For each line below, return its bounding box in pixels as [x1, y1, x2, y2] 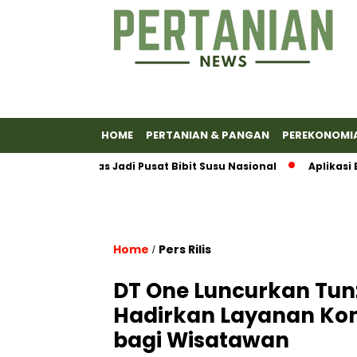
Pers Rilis [159, 241, 211, 257]
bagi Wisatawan [113, 326, 289, 355]
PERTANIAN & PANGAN [146, 127, 269, 143]
